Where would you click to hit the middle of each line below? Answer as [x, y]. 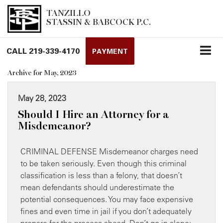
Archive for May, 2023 [42, 73]
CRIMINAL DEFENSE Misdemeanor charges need [109, 151]
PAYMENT [110, 51]
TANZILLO [68, 13]
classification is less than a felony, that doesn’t [101, 175]
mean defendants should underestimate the [97, 187]
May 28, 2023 [42, 98]
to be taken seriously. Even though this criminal [104, 163]
